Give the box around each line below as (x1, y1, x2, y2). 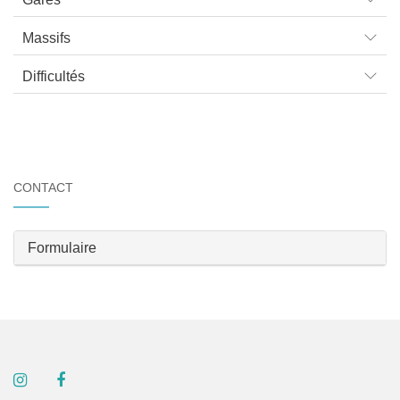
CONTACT (13, 180, 73, 196)
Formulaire (28, 240, 96, 256)
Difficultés (22, 69, 85, 85)
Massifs (22, 30, 71, 46)
